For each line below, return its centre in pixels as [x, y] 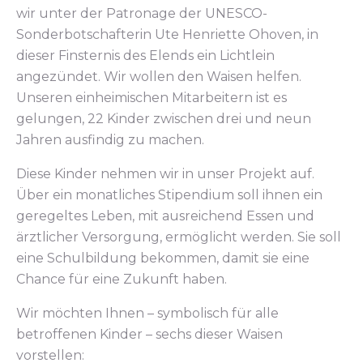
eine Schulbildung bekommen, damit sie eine [163, 258]
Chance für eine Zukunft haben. [122, 279]
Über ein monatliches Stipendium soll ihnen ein [169, 195]
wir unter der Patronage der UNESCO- [142, 13]
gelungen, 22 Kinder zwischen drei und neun [164, 119]
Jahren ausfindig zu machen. [110, 140]
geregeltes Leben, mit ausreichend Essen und [165, 216]
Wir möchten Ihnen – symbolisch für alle [147, 313]
